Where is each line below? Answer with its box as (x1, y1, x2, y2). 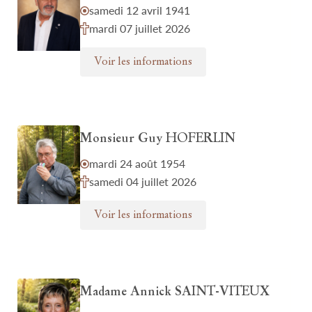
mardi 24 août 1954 (89, 157, 185, 170)
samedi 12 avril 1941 (89, 3, 190, 17)
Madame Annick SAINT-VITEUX (80, 284, 270, 300)
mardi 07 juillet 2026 (89, 22, 190, 35)
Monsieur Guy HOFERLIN (80, 131, 235, 147)
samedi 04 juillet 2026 (89, 175, 196, 188)
